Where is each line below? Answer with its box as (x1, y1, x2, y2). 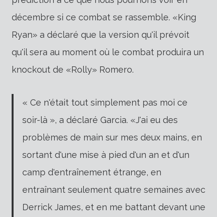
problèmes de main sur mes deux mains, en (22, 132, 202, 142)
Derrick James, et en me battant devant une (22, 201, 205, 212)
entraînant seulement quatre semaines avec (22, 184, 205, 195)
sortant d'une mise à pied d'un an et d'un (22, 149, 189, 160)
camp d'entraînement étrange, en (22, 167, 161, 177)
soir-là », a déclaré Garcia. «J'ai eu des (22, 114, 178, 125)
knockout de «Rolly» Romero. (12, 64, 134, 75)
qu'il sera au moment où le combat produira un (12, 46, 204, 57)
